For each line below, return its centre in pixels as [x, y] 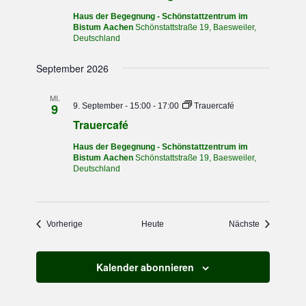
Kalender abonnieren [145, 267]
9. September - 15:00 [112, 106]
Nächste [244, 224]
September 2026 [73, 68]
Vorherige [65, 224]
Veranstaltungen [113, 223]
